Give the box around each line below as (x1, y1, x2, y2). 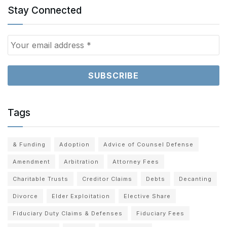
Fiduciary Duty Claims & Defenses (13, 209, 123, 217)
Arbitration (64, 158, 99, 165)
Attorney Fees (112, 158, 159, 165)
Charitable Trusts (13, 175, 68, 182)
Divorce (13, 192, 38, 200)
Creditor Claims (82, 175, 132, 182)
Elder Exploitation (52, 192, 110, 200)
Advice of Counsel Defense (103, 140, 194, 148)
